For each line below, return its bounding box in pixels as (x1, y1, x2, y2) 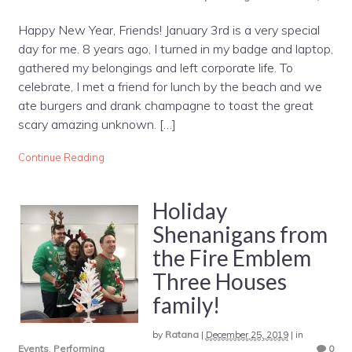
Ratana (164, 328, 199, 340)
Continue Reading (17, 151, 104, 164)
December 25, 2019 (205, 328, 288, 340)
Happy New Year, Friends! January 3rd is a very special (17, 21, 320, 38)
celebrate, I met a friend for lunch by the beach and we (17, 78, 322, 94)
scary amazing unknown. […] (17, 115, 176, 132)
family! (152, 291, 220, 318)
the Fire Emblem (152, 244, 311, 271)
